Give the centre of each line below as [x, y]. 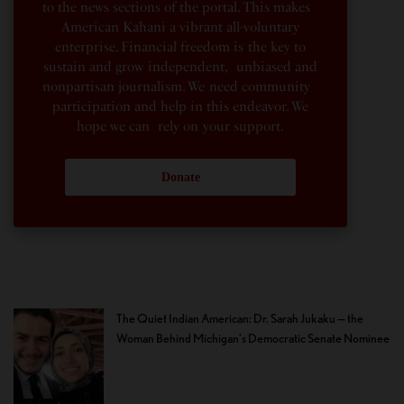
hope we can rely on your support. [180, 127]
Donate [180, 178]
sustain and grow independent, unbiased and [180, 67]
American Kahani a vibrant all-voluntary [180, 28]
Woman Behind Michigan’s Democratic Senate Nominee [253, 339]
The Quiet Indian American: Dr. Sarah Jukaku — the [240, 319]
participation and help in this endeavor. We [180, 107]
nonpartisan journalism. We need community [180, 87]
